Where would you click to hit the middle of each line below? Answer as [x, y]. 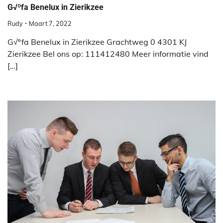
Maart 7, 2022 [50, 23]
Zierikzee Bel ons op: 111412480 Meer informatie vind [108, 54]
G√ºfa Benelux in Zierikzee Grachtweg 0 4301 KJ [97, 42]
